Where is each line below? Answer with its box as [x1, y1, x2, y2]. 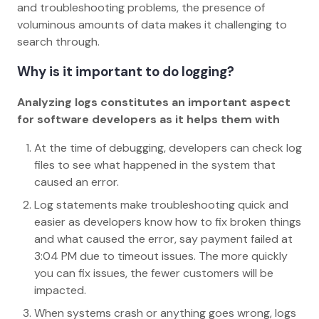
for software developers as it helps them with [17, 112, 280, 127]
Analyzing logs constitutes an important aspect [17, 95, 291, 110]
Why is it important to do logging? [17, 63, 234, 81]
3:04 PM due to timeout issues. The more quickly [34, 249, 288, 264]
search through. [17, 33, 100, 49]
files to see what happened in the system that [34, 157, 276, 173]
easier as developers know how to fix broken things [34, 214, 301, 230]
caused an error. [34, 174, 119, 190]
